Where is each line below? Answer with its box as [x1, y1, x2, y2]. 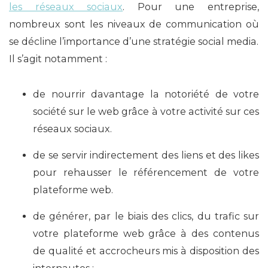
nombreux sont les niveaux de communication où [9, 18, 259, 30]
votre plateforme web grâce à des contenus [33, 227, 259, 239]
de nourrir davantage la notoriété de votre [33, 88, 259, 100]
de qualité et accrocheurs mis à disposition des [33, 245, 259, 257]
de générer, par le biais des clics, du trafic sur [33, 210, 259, 222]
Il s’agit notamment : [9, 53, 107, 65]
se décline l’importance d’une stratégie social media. [9, 35, 258, 47]
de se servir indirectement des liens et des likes [33, 149, 259, 161]
